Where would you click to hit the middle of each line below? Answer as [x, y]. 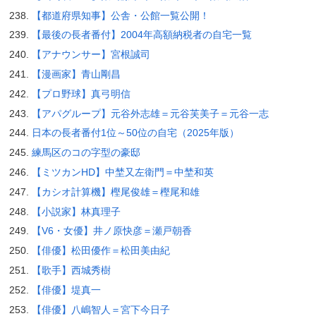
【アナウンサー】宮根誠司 [91, 55]
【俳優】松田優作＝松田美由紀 [101, 251]
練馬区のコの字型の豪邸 [86, 153]
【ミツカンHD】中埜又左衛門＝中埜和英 [122, 172]
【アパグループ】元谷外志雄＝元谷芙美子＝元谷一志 [150, 113]
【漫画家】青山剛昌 [76, 74]
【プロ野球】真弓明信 [81, 93]
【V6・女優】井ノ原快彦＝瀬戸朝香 [111, 231]
